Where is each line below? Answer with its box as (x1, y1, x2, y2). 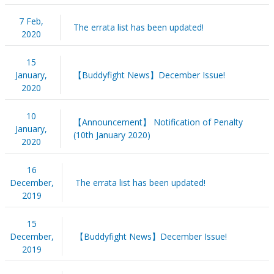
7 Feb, (18, 15, 43, 27)
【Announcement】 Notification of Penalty (73, 116, 243, 128)
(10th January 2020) (73, 128, 150, 141)
